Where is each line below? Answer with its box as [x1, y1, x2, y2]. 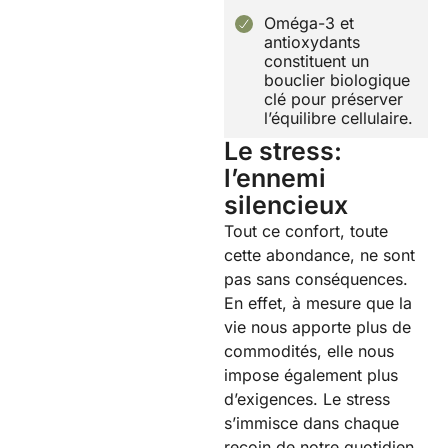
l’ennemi [224, 163, 326, 194]
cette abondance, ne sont [224, 245, 415, 266]
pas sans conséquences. [224, 269, 408, 290]
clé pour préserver [264, 89, 403, 110]
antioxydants [264, 32, 360, 53]
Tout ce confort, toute [224, 221, 388, 242]
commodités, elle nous [224, 341, 394, 362]
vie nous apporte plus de [224, 317, 411, 338]
